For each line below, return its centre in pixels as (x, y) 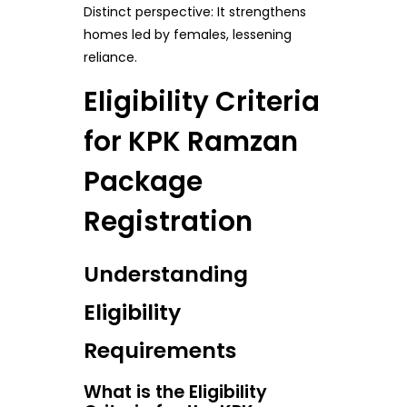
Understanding (165, 273)
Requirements (159, 350)
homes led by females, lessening (187, 35)
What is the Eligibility (175, 392)
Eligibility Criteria (201, 102)
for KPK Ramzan (190, 142)
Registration (168, 222)
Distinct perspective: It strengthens (194, 12)
